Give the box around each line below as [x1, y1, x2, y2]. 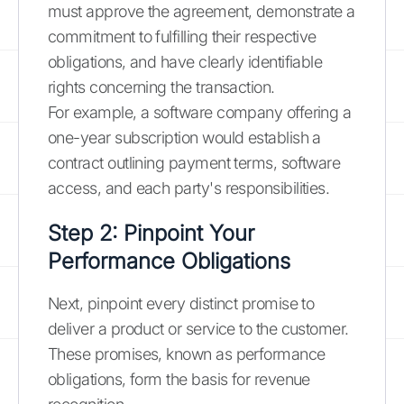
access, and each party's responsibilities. [48, 178, 330, 197]
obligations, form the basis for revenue [48, 369, 310, 389]
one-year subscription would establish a [48, 127, 321, 147]
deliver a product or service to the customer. [48, 318, 349, 338]
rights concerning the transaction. [48, 77, 275, 96]
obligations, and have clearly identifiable [48, 51, 323, 71]
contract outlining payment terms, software [48, 152, 341, 172]
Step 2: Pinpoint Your [48, 219, 254, 246]
